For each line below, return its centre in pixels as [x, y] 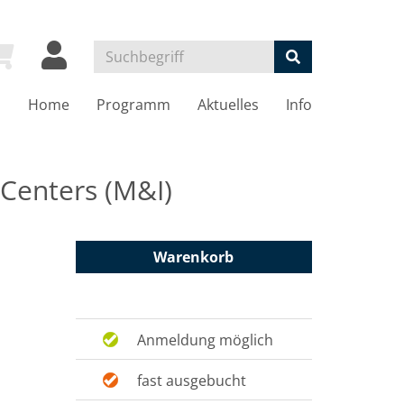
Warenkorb [194, 257]
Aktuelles [228, 105]
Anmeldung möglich [206, 340]
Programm [133, 105]
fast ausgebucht [192, 381]
